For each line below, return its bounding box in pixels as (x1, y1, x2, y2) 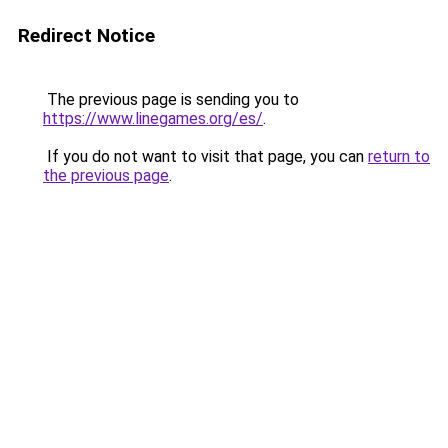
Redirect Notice (18, 24, 155, 47)
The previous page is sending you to (43, 90, 299, 109)
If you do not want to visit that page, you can (43, 147, 368, 166)
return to (368, 147, 430, 166)
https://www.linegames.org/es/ (43, 109, 263, 128)
